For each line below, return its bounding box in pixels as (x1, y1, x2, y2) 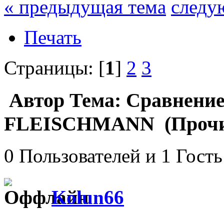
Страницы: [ (4, 56, 105, 78)
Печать (24, 26, 81, 48)
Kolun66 (51, 186, 124, 208)
